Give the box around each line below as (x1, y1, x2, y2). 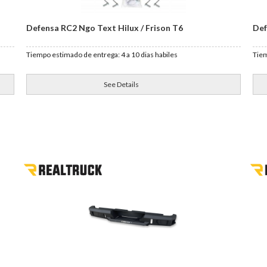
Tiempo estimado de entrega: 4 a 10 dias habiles (26, 50, 178, 59)
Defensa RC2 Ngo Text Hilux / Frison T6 (26, 23, 184, 33)
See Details (104, 80, 139, 89)
